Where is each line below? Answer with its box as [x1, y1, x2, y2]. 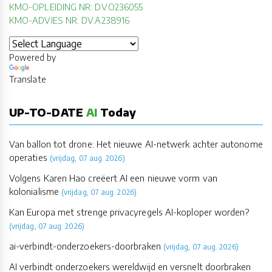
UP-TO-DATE [9, 105, 86, 120]
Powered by [9, 52, 56, 63]
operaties [9, 152, 47, 163]
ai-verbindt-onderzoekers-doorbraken [9, 240, 161, 252]
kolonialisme [9, 186, 59, 197]
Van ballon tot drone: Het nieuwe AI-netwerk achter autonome [9, 138, 263, 150]
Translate [9, 74, 46, 85]
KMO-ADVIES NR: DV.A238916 [9, 15, 129, 26]
